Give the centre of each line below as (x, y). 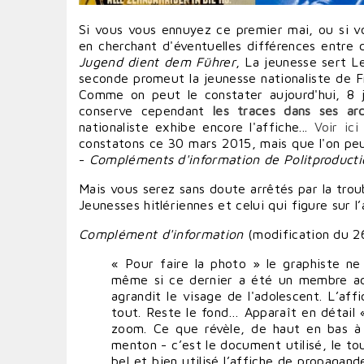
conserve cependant (146, 110)
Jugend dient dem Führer (157, 62)
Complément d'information (161, 234)
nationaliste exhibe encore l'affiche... (197, 127)
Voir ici (336, 127)
